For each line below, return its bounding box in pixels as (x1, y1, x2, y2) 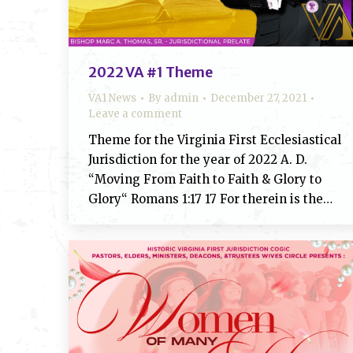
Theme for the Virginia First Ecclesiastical (88, 132, 341, 147)
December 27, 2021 (210, 91, 307, 105)
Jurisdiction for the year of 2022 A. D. (88, 152, 307, 167)
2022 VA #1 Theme (88, 63, 213, 81)
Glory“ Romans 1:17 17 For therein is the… (88, 191, 333, 206)
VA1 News (88, 91, 136, 105)
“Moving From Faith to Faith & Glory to (88, 172, 321, 187)
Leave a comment (88, 107, 182, 121)
